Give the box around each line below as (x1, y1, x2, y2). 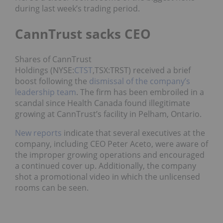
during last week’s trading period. (15, 3, 140, 14)
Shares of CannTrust (15, 54, 92, 65)
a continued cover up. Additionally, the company (15, 160, 196, 172)
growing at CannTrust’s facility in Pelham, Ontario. (15, 109, 202, 120)
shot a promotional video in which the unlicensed (15, 171, 200, 183)
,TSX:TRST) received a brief (93, 65, 191, 76)
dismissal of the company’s (89, 76, 190, 87)
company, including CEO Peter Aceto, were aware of (15, 138, 208, 150)
